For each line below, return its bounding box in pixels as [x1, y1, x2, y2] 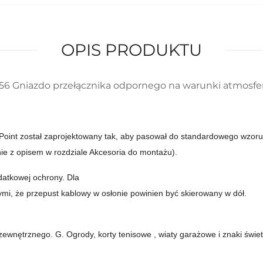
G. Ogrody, [55, 230, 96, 239]
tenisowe [119, 230, 151, 239]
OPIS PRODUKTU [61, 40, 202, 60]
